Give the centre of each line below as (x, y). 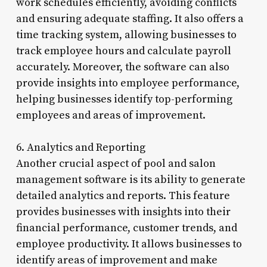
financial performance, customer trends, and (126, 228)
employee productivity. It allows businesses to (129, 244)
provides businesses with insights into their (123, 212)
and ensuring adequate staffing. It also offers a (130, 18)
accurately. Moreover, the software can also (122, 67)
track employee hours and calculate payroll (123, 51)
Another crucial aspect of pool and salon (116, 163)
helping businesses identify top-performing (124, 99)
